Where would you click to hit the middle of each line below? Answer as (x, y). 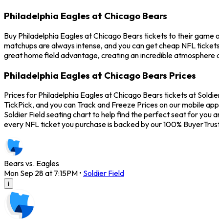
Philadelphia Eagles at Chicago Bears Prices (100, 75)
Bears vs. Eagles (32, 164)
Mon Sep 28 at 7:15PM (41, 173)
